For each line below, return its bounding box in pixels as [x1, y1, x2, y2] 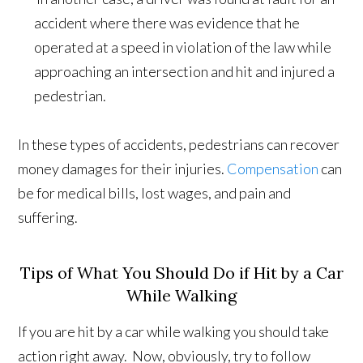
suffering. [18, 208, 79, 227]
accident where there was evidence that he [34, 14, 301, 32]
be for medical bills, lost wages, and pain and [18, 184, 292, 203]
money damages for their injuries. [18, 160, 228, 178]
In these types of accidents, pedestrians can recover [18, 135, 340, 154]
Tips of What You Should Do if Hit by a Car [19, 263, 344, 284]
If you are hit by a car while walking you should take [18, 322, 330, 341]
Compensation [227, 160, 319, 178]
